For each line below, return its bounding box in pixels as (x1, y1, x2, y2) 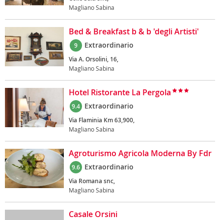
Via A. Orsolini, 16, (69, 55, 118, 63)
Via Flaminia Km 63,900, (69, 116, 135, 124)
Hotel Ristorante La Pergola (69, 87, 171, 98)
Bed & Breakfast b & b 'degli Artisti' (69, 26, 199, 37)
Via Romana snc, (69, 177, 115, 185)
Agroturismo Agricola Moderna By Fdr (69, 148, 212, 159)
